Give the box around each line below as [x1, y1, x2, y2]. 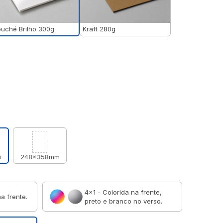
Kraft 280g [83, 24, 115, 33]
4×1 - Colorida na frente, [85, 188, 162, 197]
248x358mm [20, 153, 60, 161]
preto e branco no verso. [85, 197, 162, 206]
